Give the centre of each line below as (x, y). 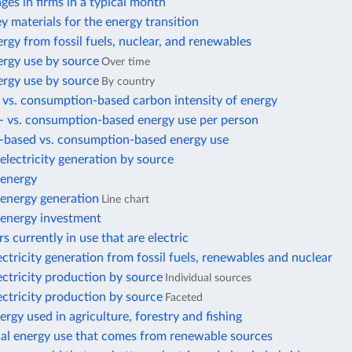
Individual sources (208, 278)
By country (128, 82)
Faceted (184, 298)
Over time (126, 62)
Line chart (125, 200)
